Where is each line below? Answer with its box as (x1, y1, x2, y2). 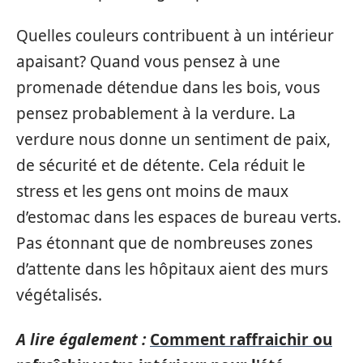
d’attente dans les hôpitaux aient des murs (16, 258, 328, 280)
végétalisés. (16, 284, 102, 305)
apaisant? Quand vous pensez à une (16, 51, 280, 72)
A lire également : (16, 328, 146, 350)
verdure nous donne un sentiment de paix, (16, 129, 331, 150)
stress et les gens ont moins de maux (16, 181, 288, 202)
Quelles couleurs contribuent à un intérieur (16, 25, 334, 46)
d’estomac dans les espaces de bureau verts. (16, 207, 341, 228)
